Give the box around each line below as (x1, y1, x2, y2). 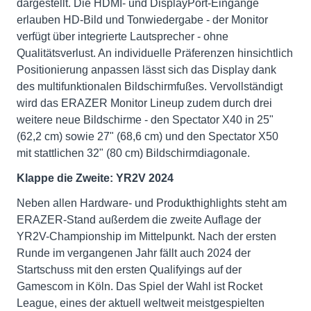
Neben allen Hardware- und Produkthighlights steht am (17, 197, 287, 209)
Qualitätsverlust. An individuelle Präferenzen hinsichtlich (17, 47, 293, 59)
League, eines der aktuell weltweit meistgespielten (17, 297, 264, 309)
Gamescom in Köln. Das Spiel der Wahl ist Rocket (17, 280, 262, 292)
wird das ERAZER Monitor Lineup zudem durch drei (17, 97, 272, 109)
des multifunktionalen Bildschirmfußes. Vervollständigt (17, 81, 283, 92)
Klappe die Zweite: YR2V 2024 (17, 172, 174, 184)
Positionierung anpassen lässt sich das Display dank (17, 64, 276, 76)
